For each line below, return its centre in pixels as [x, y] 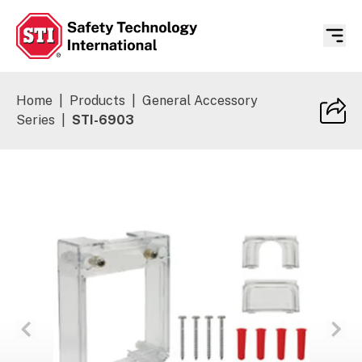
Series [36, 120]
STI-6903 [103, 120]
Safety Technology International [115, 67]
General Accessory [200, 100]
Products [97, 100]
